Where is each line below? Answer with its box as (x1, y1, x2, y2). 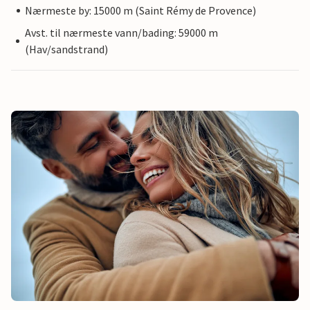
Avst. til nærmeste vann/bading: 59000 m (24, 26, 218, 39)
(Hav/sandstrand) (24, 42, 108, 56)
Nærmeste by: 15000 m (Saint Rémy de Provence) (25, 3, 256, 17)
